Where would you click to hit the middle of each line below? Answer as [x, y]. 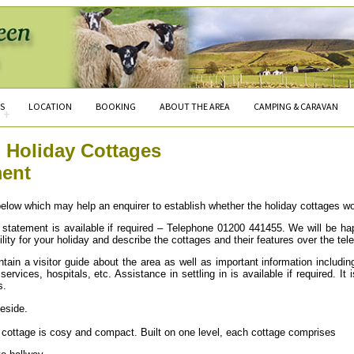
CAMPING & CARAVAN [296, 106]
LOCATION [50, 106]
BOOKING [116, 106]
